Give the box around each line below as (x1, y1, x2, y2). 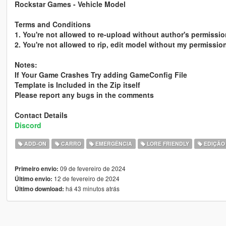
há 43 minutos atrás (64, 184, 120, 193)
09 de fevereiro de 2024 (58, 164, 126, 173)
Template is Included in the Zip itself (14, 80, 140, 90)
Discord (14, 120, 41, 131)
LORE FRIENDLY (145, 140, 189, 148)
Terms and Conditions (14, 19, 91, 30)
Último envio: (14, 175, 52, 184)
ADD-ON (23, 140, 47, 148)
